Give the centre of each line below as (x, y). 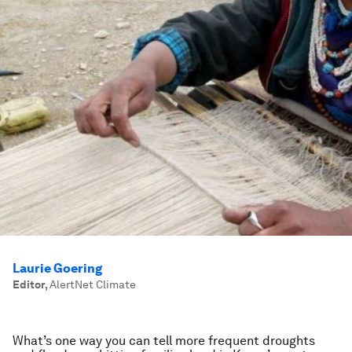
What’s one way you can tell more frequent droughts (164, 341)
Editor (29, 284)
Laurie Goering (57, 268)
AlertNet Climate (93, 284)
